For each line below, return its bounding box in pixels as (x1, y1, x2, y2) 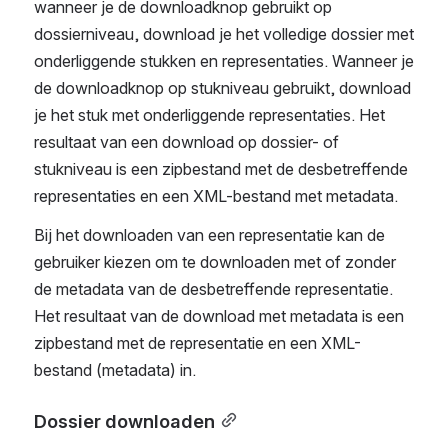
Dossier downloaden (34, 410, 215, 433)
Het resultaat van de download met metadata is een (34, 306, 404, 327)
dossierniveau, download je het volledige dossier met (34, 24, 414, 45)
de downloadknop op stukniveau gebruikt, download (34, 78, 411, 99)
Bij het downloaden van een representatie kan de (34, 225, 385, 246)
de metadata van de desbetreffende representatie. (34, 279, 393, 300)
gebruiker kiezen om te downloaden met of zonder (34, 252, 396, 273)
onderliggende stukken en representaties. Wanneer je (34, 51, 414, 72)
